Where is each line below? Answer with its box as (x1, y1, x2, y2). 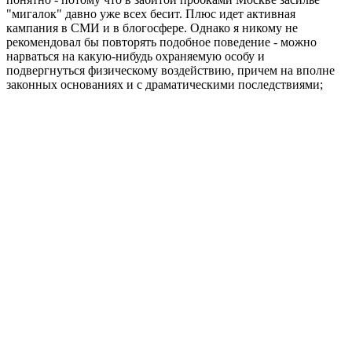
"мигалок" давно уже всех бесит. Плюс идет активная (6, 6, 295, 20)
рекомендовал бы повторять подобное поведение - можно (6, 35, 317, 49)
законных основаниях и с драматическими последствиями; (6, 77, 323, 91)
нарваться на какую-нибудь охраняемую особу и (6, 49, 265, 63)
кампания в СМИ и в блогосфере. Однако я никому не (6, 20, 298, 35)
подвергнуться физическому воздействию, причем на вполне (6, 63, 335, 77)
